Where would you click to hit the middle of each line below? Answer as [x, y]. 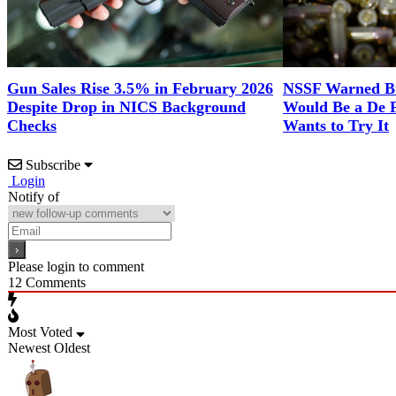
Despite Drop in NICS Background [126, 107]
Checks [32, 125]
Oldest [72, 347]
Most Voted [40, 331]
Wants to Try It [336, 125]
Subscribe [53, 164]
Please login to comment [76, 266]
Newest [29, 347]
